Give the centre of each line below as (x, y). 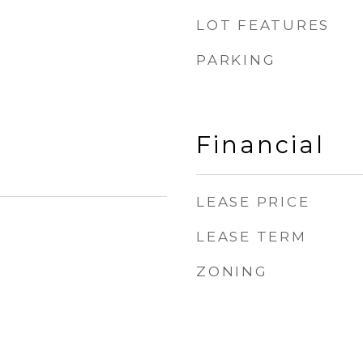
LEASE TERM (252, 237)
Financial (261, 145)
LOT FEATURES (263, 25)
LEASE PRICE (253, 202)
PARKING (236, 60)
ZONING (232, 271)
